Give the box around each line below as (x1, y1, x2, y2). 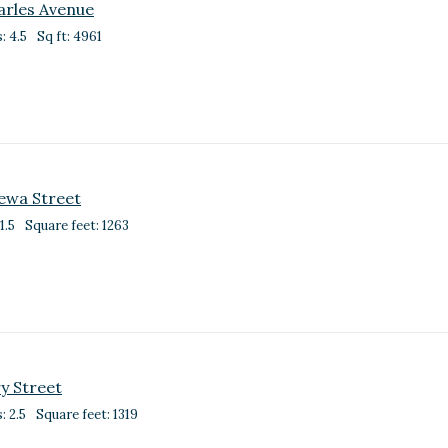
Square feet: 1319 (36, 406, 138, 423)
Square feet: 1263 (25, 217, 129, 234)
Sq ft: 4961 (37, 28, 102, 45)
